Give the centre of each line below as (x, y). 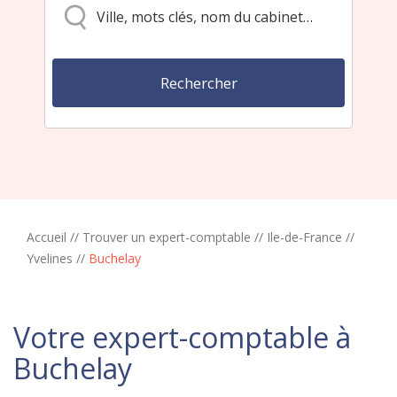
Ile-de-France (304, 237)
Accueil (47, 237)
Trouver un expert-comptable (167, 237)
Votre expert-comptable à (182, 337)
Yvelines (50, 258)
